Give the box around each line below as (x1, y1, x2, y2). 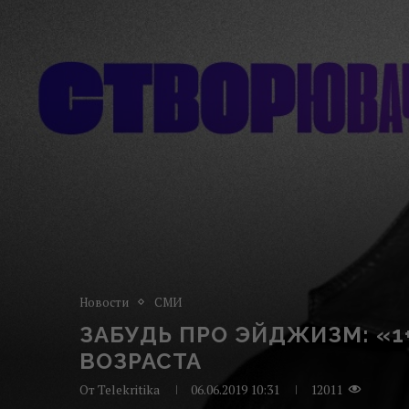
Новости (79, 293, 129, 310)
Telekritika (98, 380, 160, 398)
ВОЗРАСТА (79, 347, 202, 374)
